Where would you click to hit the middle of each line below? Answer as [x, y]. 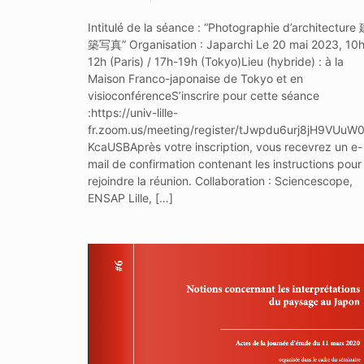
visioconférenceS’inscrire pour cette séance [203, 95]
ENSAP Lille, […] [130, 197]
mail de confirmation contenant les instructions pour [224, 163]
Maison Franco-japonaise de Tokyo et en [195, 78]
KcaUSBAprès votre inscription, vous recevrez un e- [225, 146]
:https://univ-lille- [132, 112]
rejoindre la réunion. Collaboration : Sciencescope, [220, 180]
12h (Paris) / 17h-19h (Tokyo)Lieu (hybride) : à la [215, 61]
